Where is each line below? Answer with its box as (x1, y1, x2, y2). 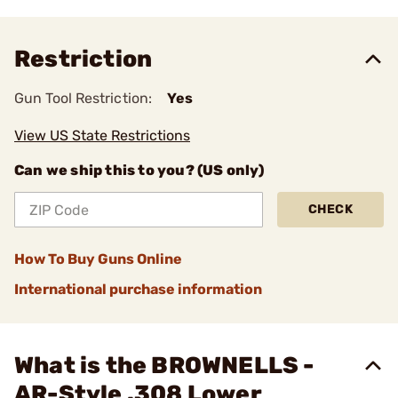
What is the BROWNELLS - (14, 352, 314, 379)
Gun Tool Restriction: (14, 90, 153, 107)
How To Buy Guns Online (14, 251, 182, 267)
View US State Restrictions (14, 127, 190, 144)
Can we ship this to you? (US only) (14, 162, 264, 179)
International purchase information (14, 281, 262, 298)
